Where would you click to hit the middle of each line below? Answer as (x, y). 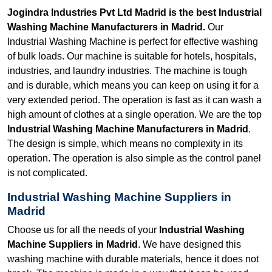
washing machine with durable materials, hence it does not (133, 259)
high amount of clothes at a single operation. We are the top (134, 114)
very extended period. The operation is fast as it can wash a (134, 100)
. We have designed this (189, 244)
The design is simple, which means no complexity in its (125, 143)
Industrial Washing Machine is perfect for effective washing (133, 41)
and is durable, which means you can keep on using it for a (133, 85)
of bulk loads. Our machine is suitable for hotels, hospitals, (132, 56)
